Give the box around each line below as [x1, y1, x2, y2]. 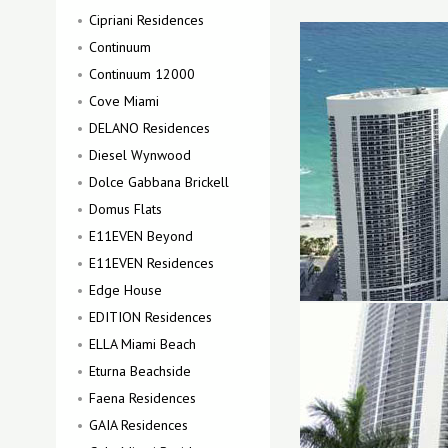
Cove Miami [89, 92, 159, 110]
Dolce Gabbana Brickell [89, 173, 229, 191]
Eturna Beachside [89, 362, 191, 380]
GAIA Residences [89, 416, 188, 434]
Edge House [89, 281, 162, 299]
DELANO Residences [89, 119, 210, 137]
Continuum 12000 [89, 65, 195, 83]
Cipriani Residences [89, 11, 204, 29]
